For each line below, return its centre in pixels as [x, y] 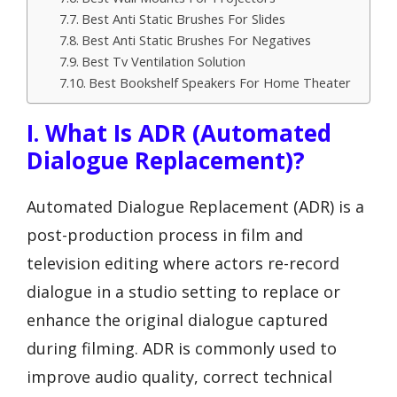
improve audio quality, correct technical [179, 377]
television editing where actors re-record [183, 263]
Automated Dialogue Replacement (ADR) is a [195, 206]
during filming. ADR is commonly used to [182, 348]
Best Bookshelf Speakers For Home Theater [219, 82]
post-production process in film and [165, 235]
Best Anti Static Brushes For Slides [183, 19]
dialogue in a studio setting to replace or [183, 292]
